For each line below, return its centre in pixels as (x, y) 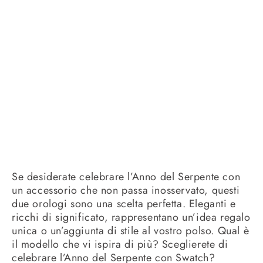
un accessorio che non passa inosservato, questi (126, 190)
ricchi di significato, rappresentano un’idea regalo (131, 217)
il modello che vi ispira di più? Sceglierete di (120, 244)
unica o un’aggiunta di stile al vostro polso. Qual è (131, 230)
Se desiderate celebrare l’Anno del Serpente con (126, 176)
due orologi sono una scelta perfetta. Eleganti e (124, 203)
